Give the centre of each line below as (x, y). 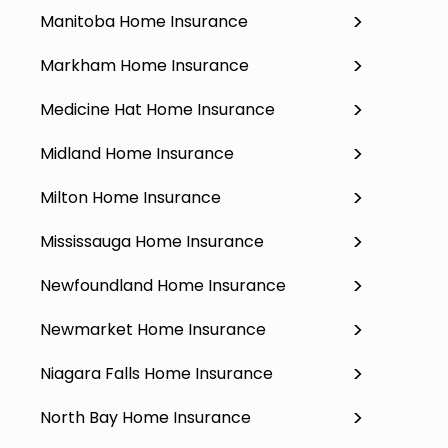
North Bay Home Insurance (145, 417)
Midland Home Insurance (137, 153)
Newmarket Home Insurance (153, 329)
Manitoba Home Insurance (144, 21)
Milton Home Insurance (130, 197)
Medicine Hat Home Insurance (157, 109)
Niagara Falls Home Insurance (156, 373)
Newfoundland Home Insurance (163, 285)
